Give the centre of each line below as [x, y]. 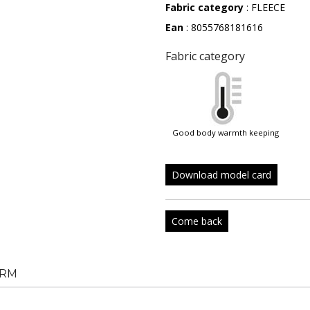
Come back [197, 221]
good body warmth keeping [229, 133]
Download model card [221, 175]
